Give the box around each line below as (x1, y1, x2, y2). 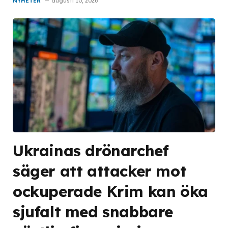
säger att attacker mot (13, 161, 187, 180)
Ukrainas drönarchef (13, 140, 169, 160)
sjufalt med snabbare (13, 202, 174, 221)
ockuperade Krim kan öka (13, 181, 208, 201)
